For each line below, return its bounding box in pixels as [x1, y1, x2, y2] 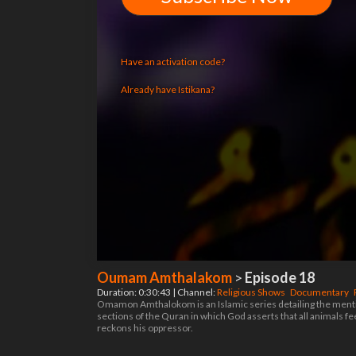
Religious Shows [217, 286, 287, 298]
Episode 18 [245, 269, 315, 286]
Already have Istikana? [121, 83, 215, 95]
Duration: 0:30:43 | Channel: [97, 286, 217, 298]
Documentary [290, 286, 350, 298]
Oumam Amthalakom [97, 269, 232, 286]
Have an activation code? [121, 56, 225, 68]
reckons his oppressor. [97, 322, 193, 334]
